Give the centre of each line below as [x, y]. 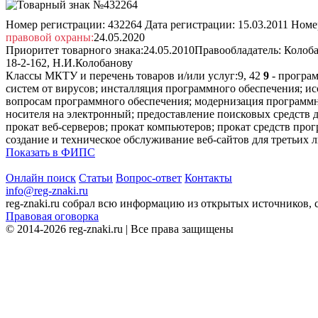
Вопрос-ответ [149, 177]
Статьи [96, 177]
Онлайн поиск [41, 177]
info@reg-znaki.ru [47, 190]
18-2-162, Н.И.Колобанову [69, 62]
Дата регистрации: [190, 24]
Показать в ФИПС [50, 152]
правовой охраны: [50, 37]
